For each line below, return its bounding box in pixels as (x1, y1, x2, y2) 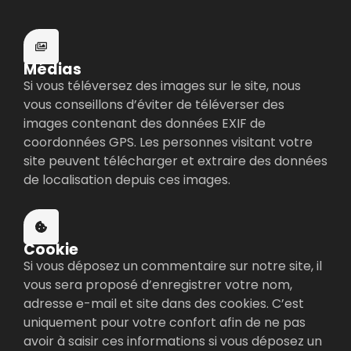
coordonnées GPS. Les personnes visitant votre (24, 133, 313, 152)
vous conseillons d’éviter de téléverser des (24, 96, 284, 114)
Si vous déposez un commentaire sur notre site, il (24, 256, 322, 275)
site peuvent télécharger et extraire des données (24, 152, 327, 171)
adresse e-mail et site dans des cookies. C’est (24, 294, 304, 313)
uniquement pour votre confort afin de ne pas (24, 313, 306, 331)
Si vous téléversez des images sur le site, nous (24, 77, 301, 96)
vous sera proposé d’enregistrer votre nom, (24, 275, 292, 294)
